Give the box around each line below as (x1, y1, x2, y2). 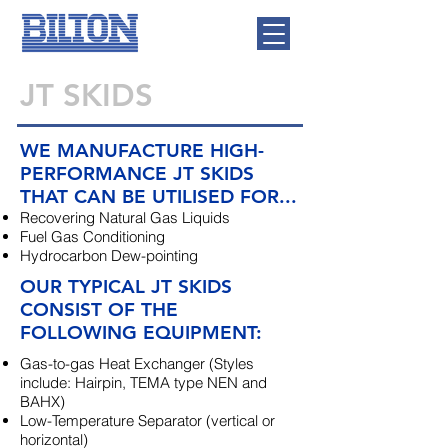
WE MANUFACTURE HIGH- (20, 139, 264, 162)
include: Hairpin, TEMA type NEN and (20, 373, 267, 392)
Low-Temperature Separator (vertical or (20, 411, 275, 430)
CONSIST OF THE (20, 298, 178, 321)
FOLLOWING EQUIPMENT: (20, 321, 262, 344)
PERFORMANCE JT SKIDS (20, 162, 254, 185)
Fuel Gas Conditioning (20, 227, 165, 246)
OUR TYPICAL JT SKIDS (20, 275, 232, 298)
